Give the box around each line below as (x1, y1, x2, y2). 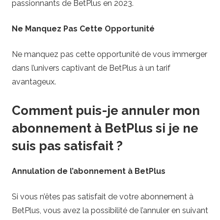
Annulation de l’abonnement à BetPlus (12, 166, 165, 176)
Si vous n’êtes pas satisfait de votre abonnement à (12, 192, 193, 201)
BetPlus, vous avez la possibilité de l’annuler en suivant (12, 205, 208, 215)
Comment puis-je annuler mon (12, 103, 200, 118)
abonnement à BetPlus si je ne (12, 121, 198, 136)
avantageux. (12, 77, 56, 87)
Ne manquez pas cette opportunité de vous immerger (12, 50, 207, 59)
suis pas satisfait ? (12, 138, 123, 154)
